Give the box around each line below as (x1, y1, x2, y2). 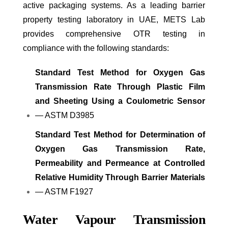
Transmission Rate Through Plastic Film (35, 82, 206, 92)
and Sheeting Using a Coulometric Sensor (35, 97, 206, 106)
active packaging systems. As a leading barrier (22, 1, 206, 10)
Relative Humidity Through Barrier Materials (35, 173, 206, 182)
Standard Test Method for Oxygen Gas (35, 68, 206, 77)
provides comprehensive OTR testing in (22, 30, 206, 39)
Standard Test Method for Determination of (35, 130, 206, 139)
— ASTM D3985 (35, 111, 94, 120)
